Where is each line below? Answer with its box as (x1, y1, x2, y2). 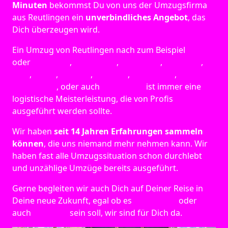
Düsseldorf (134, 195, 177, 207)
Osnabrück (74, 56, 117, 68)
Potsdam (33, 207, 68, 219)
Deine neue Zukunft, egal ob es (12, 195, 134, 207)
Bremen (60, 69, 91, 80)
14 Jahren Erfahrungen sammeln (71, 126, 203, 137)
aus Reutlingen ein (12, 12, 85, 23)
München (164, 56, 201, 68)
